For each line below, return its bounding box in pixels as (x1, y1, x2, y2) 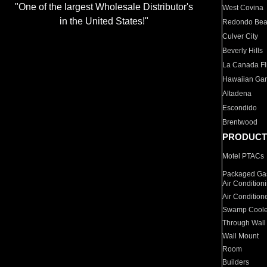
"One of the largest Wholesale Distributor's (14, 2, 193, 13)
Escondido (222, 104, 257, 112)
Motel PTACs (222, 152, 265, 160)
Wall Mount (222, 232, 259, 240)
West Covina (222, 4, 264, 12)
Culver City (222, 32, 259, 41)
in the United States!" (59, 16, 148, 27)
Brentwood (222, 118, 258, 126)
